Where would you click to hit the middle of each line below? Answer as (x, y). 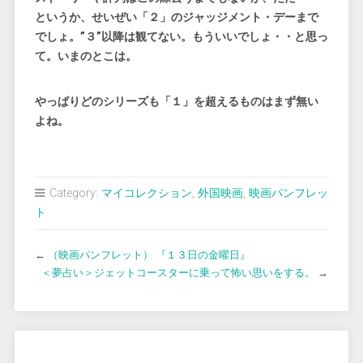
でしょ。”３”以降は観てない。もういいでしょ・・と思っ (181, 37)
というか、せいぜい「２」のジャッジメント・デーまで (176, 17)
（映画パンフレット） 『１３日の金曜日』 (149, 255)
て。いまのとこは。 (85, 56)
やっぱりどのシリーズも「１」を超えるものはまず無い (176, 102)
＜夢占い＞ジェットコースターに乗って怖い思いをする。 (179, 273)
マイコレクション (146, 193)
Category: (73, 193)
